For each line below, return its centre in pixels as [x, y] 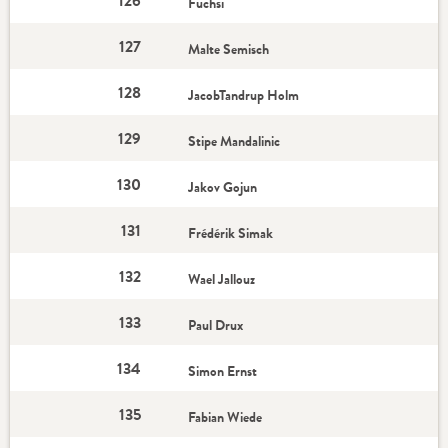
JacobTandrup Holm [245, 95]
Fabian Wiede [225, 417]
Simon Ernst [223, 371]
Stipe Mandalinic [236, 141]
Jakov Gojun [223, 187]
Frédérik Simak [232, 233]
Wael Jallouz [223, 279]
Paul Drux [216, 325]
